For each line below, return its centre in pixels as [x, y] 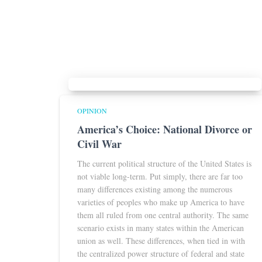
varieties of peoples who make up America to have [161, 202]
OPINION [92, 111]
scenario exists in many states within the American [161, 228]
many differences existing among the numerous [155, 189]
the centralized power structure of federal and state [161, 254]
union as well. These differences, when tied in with [161, 241]
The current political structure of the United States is [164, 163]
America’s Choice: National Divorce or [165, 129]
